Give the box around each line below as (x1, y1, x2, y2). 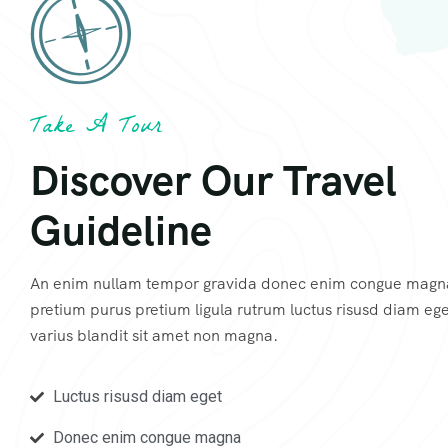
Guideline (30, 203, 212, 258)
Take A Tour (30, 106, 161, 151)
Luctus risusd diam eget (52, 387, 222, 406)
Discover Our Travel (30, 153, 397, 208)
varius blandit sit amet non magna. (30, 325, 278, 346)
